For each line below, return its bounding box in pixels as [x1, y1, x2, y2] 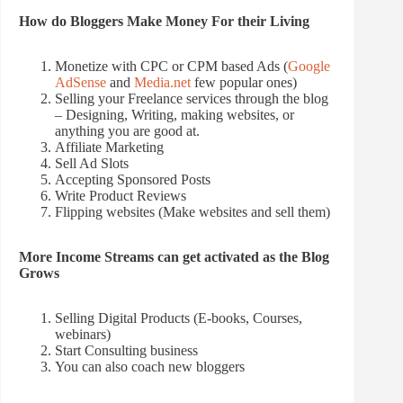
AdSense [55, 75, 106, 91]
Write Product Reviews [55, 188, 186, 204]
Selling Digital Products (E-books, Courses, [55, 310, 302, 327]
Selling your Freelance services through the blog [55, 91, 328, 107]
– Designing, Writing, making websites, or [55, 107, 294, 123]
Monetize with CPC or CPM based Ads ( [55, 58, 288, 75]
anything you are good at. [55, 123, 200, 139]
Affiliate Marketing [55, 139, 164, 156]
